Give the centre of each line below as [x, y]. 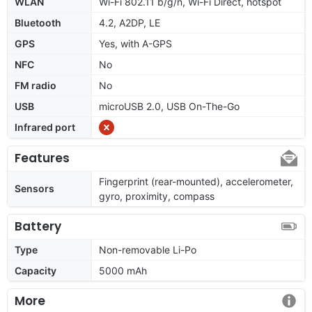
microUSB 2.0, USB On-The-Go [169, 106]
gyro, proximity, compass [157, 196]
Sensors [34, 188]
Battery [38, 226]
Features [42, 158]
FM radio [36, 85]
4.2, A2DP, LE [130, 22]
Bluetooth [38, 22]
